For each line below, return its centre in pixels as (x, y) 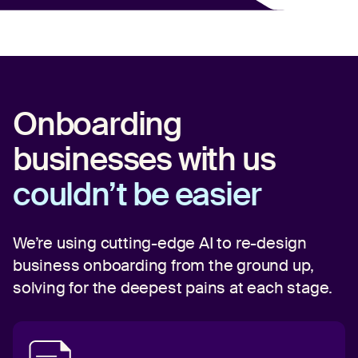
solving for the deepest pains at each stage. (173, 288)
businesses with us (144, 160)
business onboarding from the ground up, (164, 266)
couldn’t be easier (137, 195)
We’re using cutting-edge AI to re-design (160, 243)
